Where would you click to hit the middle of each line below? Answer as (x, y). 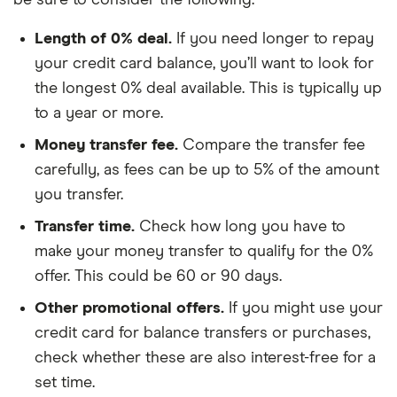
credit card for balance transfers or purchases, (202, 333)
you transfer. (79, 195)
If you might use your (304, 308)
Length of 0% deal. (103, 39)
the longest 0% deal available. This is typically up (208, 88)
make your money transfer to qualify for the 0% (204, 251)
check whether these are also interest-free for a (205, 358)
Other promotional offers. (129, 308)
